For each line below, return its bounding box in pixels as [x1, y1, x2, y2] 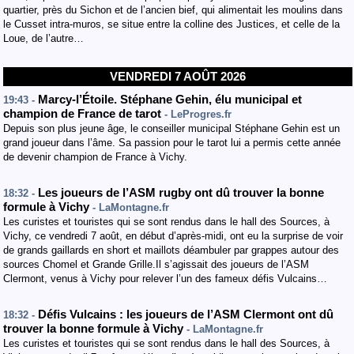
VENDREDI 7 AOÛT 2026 [110, 70, 246, 83]
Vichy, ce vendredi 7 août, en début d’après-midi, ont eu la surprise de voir [3, 230, 343, 242]
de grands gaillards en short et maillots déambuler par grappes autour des [3, 244, 339, 256]
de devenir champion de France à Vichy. [3, 151, 187, 163]
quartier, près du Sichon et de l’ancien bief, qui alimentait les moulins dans [3, 4, 343, 16]
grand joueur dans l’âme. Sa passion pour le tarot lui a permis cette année [3, 137, 341, 149]
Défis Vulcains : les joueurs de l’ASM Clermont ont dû [38, 308, 333, 321]
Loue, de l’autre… [3, 32, 84, 44]
